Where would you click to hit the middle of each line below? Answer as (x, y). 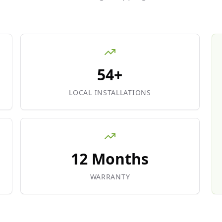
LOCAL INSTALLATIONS (110, 92)
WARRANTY (110, 177)
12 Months (110, 159)
